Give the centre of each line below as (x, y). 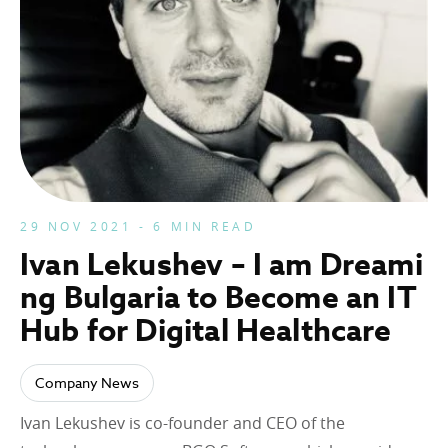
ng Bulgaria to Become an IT (218, 296)
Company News (87, 382)
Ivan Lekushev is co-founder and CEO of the (182, 422)
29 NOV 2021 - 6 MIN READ (138, 225)
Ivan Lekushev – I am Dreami (221, 263)
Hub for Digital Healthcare (206, 329)
